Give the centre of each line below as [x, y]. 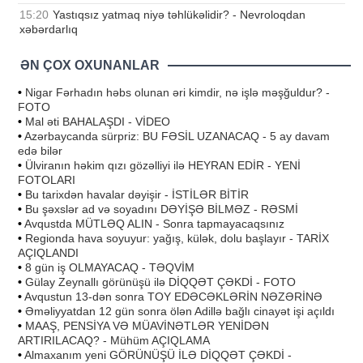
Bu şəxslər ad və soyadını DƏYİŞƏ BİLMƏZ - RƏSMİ [162, 209]
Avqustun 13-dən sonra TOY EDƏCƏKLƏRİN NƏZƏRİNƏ [173, 296]
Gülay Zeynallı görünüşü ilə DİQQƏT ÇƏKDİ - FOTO [160, 282]
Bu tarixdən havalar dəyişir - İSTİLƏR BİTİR [137, 194]
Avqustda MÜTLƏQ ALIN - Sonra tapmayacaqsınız [154, 223]
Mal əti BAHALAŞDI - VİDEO [98, 121]
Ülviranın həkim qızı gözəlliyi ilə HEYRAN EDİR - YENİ [163, 165]
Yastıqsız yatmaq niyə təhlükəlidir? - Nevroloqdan [179, 14]
